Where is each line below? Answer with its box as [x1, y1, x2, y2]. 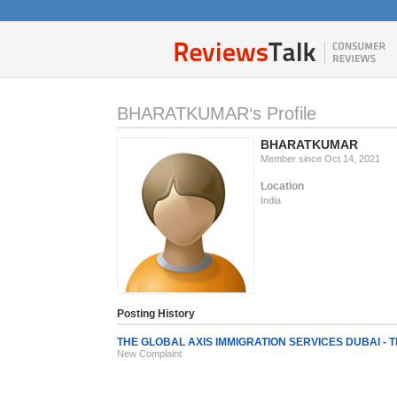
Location [261, 180, 304, 192]
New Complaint [117, 348, 182, 359]
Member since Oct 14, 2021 [261, 153, 380, 164]
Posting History [117, 307, 195, 320]
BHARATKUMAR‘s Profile [117, 104, 316, 123]
